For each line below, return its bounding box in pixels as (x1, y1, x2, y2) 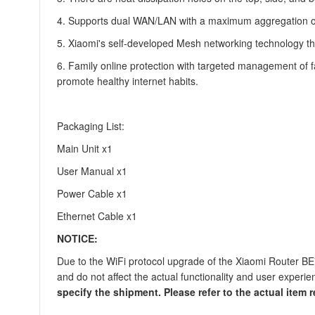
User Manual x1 (57, 164, 127, 178)
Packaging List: (57, 119, 124, 133)
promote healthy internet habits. (57, 74, 198, 88)
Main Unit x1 (57, 141, 112, 155)
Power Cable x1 (57, 186, 127, 200)
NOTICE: (57, 231, 98, 245)
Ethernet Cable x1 (57, 209, 137, 223)
